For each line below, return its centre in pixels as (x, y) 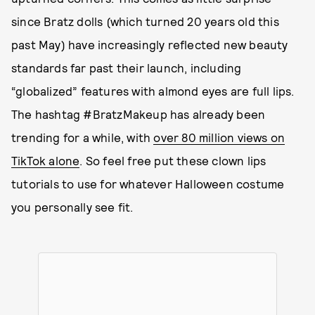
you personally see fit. (72, 207)
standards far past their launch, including (127, 67)
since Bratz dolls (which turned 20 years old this (145, 21)
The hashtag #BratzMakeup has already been (139, 114)
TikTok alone (46, 160)
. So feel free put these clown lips (173, 160)
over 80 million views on (219, 137)
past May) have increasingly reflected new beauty (150, 44)
